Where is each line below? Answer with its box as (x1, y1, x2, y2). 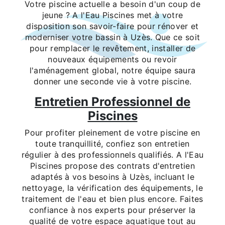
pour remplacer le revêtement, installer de (29, 43, 196, 53)
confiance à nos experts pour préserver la (29, 204, 196, 215)
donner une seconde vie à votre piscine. (33, 76, 192, 86)
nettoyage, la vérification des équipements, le (22, 182, 203, 193)
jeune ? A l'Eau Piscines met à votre (42, 10, 183, 20)
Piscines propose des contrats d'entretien (30, 160, 195, 171)
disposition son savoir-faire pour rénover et (26, 21, 199, 31)
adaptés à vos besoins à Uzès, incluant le (30, 171, 195, 182)
